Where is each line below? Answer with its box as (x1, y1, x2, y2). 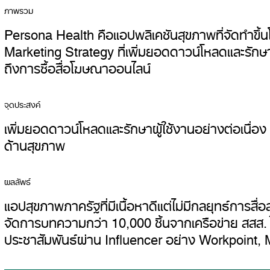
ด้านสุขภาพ (4, 131, 65, 154)
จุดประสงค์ (4, 95, 40, 110)
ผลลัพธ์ (4, 172, 31, 187)
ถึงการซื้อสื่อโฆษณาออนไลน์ (4, 54, 151, 77)
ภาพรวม (4, 1, 33, 16)
